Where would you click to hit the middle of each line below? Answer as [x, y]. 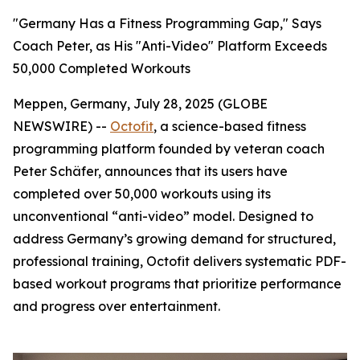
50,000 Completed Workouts [102, 68]
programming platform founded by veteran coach [169, 149]
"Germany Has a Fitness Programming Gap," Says [167, 23]
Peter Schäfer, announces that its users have [150, 171]
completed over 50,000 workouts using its [142, 194]
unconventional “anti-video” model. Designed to [163, 216]
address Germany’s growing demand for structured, [174, 239]
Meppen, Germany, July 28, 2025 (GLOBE [140, 104]
